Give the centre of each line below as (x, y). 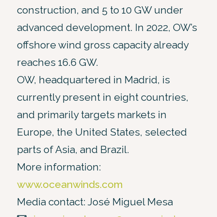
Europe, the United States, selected (102, 132)
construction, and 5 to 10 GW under (100, 10)
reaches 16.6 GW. (58, 62)
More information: (59, 167)
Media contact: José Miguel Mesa (95, 201)
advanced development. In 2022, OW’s (107, 27)
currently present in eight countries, (103, 97)
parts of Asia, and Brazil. (73, 149)
